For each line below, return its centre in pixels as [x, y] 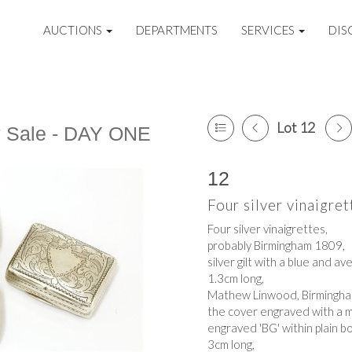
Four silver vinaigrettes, [268, 229]
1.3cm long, [236, 278]
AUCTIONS [74, 30]
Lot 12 [296, 127]
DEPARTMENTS [177, 30]
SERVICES [269, 30]
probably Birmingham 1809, [276, 245]
